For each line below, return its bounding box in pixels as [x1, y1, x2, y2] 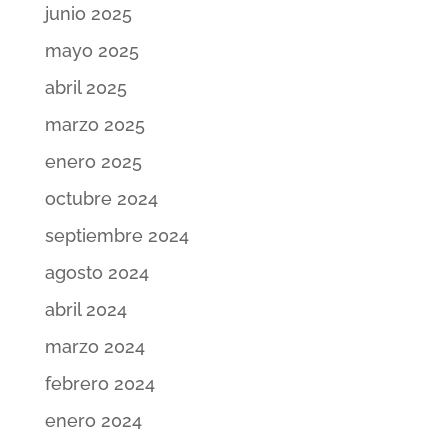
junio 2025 [44, 2, 132, 24]
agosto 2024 [44, 261, 149, 283]
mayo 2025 [44, 39, 139, 61]
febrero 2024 [44, 372, 155, 394]
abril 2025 [44, 76, 127, 98]
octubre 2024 [44, 187, 158, 209]
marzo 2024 [44, 335, 145, 357]
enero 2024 [44, 409, 142, 431]
